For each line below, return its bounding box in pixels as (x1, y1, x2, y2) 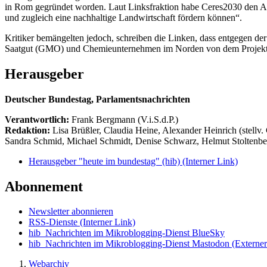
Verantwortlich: (5, 114, 69, 125)
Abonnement (5, 178, 83, 194)
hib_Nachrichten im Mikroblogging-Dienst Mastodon (29, 238, 229, 249)
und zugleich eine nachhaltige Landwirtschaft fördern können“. (5, 12, 242, 23)
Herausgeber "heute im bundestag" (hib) (29, 156, 182, 166)
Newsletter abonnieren (29, 206, 113, 217)
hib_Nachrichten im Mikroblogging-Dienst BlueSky (29, 228, 225, 238)
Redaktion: (5, 125, 52, 135)
